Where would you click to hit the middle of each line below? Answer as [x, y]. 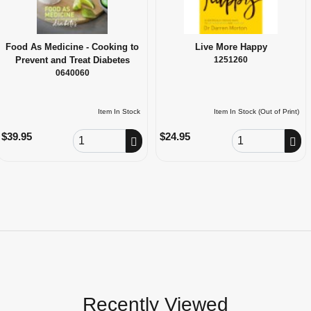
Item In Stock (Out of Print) [256, 111]
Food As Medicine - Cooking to [73, 47]
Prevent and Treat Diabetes [72, 60]
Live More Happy [231, 47]
